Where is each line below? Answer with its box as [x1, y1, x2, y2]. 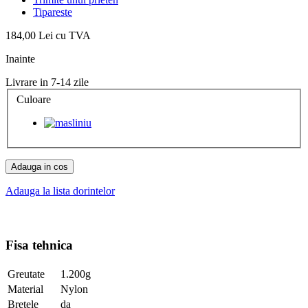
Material [8, 283, 43, 296]
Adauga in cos [11, 162, 68, 173]
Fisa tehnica [5, 238, 73, 253]
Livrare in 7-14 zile [5, 76, 89, 88]
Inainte [5, 52, 35, 65]
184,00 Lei [5, 29, 53, 41]
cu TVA [53, 29, 91, 41]
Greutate [8, 268, 45, 280]
